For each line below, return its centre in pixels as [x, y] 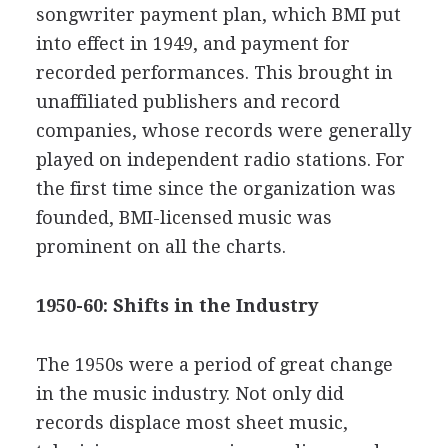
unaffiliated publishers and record [187, 101]
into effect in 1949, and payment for [192, 43]
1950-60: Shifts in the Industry [176, 305]
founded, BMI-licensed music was [183, 217]
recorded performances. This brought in [214, 72]
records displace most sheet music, [191, 422]
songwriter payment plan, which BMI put [218, 14]
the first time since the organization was [215, 188]
